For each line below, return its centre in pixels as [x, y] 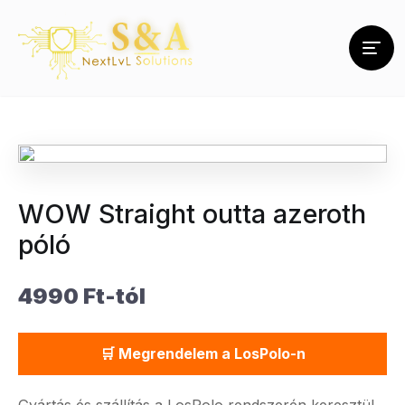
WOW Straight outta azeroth [192, 214]
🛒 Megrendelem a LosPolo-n [202, 353]
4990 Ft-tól [82, 296]
